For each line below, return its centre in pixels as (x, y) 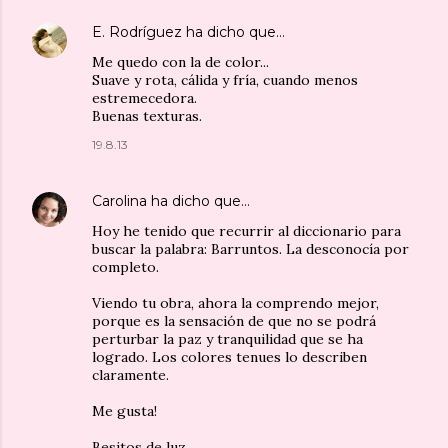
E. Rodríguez (137, 31)
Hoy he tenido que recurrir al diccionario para (246, 230)
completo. (125, 266)
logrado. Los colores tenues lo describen (229, 356)
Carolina (119, 200)
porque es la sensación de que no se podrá (234, 320)
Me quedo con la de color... (180, 61)
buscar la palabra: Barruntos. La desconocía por (250, 248)
